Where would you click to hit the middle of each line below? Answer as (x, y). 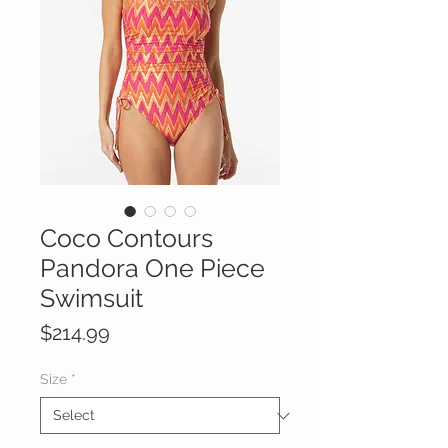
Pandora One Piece (152, 268)
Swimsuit (91, 298)
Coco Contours (126, 238)
